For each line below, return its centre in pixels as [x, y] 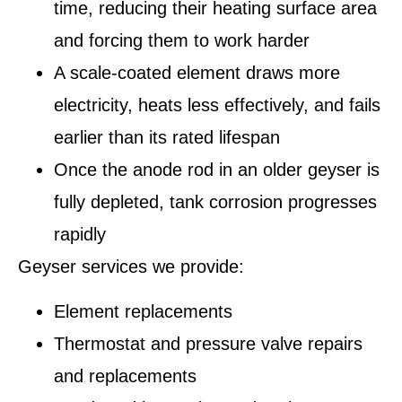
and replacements [125, 376]
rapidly [80, 234]
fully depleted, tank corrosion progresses [215, 201]
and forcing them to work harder [182, 40]
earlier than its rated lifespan [167, 137]
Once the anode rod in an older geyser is [217, 169]
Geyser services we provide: [131, 266]
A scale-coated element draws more [197, 72]
